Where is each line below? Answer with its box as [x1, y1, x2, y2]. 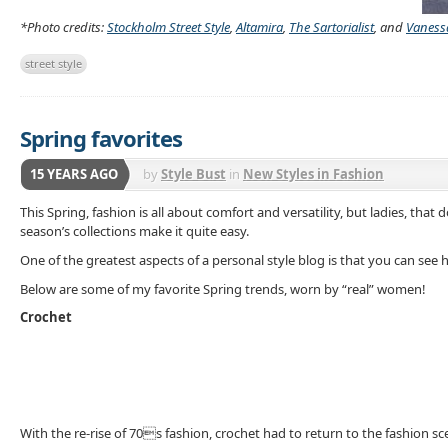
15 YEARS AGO [30, 164, 118, 183]
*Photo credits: [20, 18, 107, 36]
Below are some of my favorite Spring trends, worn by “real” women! [20, 279, 426, 298]
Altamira [236, 18, 283, 36]
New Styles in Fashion [243, 164, 384, 183]
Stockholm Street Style [107, 18, 230, 36]
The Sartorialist [289, 18, 374, 36]
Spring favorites [20, 122, 182, 153]
